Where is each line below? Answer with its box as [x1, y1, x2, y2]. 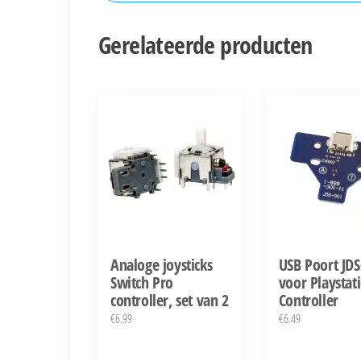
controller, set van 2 [110, 289, 229, 312]
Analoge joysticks [110, 254, 213, 276]
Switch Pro [110, 272, 173, 294]
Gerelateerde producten [98, 28, 313, 62]
